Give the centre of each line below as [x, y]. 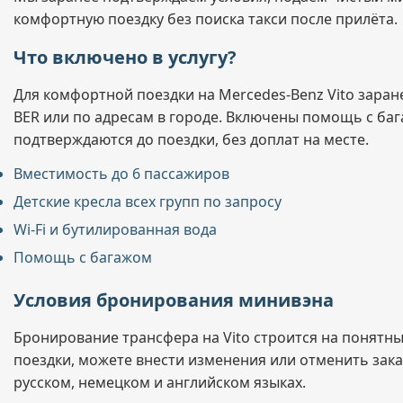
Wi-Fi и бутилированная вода [115, 229]
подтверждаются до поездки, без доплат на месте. [191, 139]
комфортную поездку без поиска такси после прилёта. [206, 19]
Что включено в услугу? [125, 57]
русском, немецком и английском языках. [160, 382]
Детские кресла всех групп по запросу [148, 201]
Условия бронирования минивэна [174, 300]
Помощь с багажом [83, 257]
